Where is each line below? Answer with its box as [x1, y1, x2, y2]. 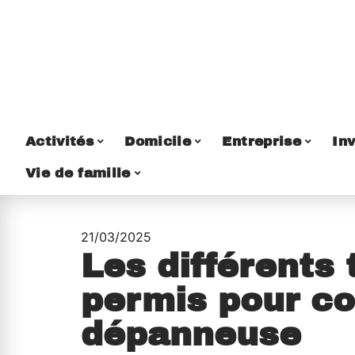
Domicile [124, 133, 192, 149]
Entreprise [222, 133, 301, 149]
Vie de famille [25, 165, 131, 181]
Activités [25, 133, 94, 149]
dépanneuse [81, 316, 301, 353]
